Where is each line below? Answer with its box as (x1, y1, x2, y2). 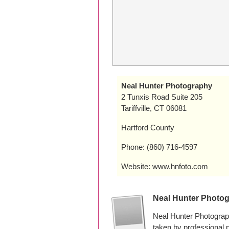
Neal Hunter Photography (121, 81, 212, 90)
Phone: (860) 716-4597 (121, 143, 197, 151)
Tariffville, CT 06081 (121, 104, 187, 112)
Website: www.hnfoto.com (121, 162, 208, 171)
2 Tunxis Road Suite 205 (121, 93, 202, 101)
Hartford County (121, 123, 174, 132)
